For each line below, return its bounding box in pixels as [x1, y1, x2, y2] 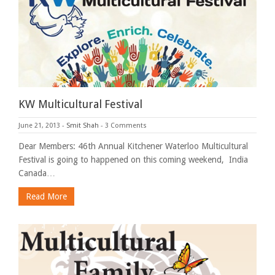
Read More [26, 191, 67, 201]
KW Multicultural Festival [18, 97, 142, 110]
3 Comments [105, 121, 147, 130]
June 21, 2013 [18, 121, 60, 130]
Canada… [18, 168, 55, 178]
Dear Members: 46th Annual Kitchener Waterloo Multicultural [18, 141, 248, 151]
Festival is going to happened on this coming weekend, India [18, 154, 248, 165]
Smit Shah [66, 121, 99, 130]
